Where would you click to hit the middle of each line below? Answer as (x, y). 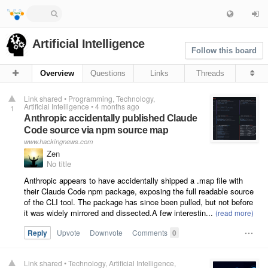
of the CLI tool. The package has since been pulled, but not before (138, 202)
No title (59, 163)
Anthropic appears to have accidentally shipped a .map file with (133, 181)
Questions (108, 73)
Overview (57, 73)
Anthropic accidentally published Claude (111, 118)
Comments (150, 232)
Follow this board (224, 51)
